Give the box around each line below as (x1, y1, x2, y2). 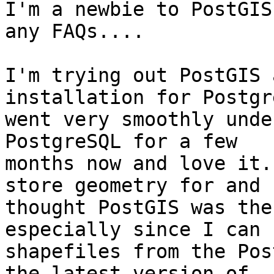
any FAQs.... (5, 20, 144, 43)
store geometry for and (5, 174, 272, 197)
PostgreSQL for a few (5, 130, 249, 153)
